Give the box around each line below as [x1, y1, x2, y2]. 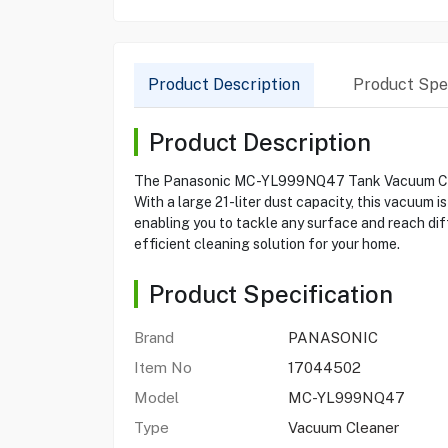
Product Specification [148, 280, 393, 308]
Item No [133, 359, 192, 376]
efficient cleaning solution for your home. [133, 236, 400, 252]
